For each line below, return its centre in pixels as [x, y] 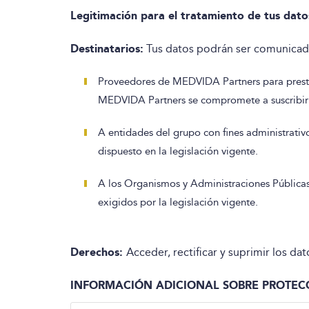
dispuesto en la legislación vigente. [178, 151]
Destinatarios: [107, 49]
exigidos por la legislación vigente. [178, 202]
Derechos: [98, 252]
